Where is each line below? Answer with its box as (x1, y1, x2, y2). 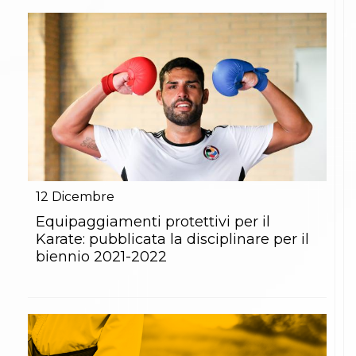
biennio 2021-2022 (36, 247, 167, 265)
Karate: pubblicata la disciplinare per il (36, 230, 309, 248)
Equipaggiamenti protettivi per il (36, 212, 270, 230)
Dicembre (52, 188, 114, 204)
